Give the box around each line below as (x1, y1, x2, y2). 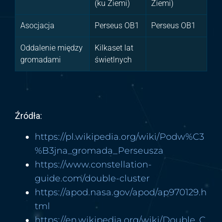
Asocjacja (20, 20, 55, 30)
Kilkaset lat (95, 43, 133, 53)
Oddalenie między (20, 43, 83, 53)
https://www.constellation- (35, 159, 152, 170)
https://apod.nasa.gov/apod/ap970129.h (35, 186, 207, 198)
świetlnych (95, 55, 132, 64)
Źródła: (15, 111, 42, 121)
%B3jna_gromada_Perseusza (35, 145, 164, 156)
